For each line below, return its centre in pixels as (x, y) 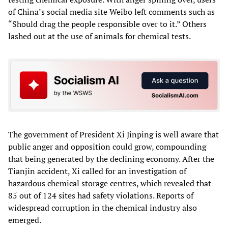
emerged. (25, 220)
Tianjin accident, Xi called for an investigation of (97, 171)
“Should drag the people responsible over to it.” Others (107, 24)
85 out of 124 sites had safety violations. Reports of (101, 196)
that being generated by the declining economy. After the (111, 159)
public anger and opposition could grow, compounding (107, 147)
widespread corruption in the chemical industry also (103, 208)
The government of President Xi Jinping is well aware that (113, 135)
